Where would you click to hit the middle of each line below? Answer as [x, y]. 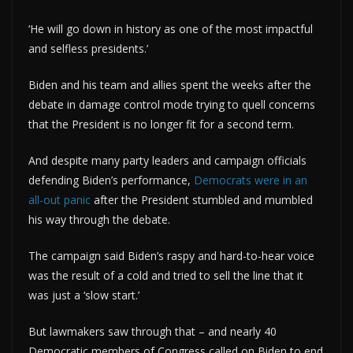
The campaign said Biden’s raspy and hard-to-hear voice [171, 255]
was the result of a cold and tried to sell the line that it [166, 275]
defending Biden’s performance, [110, 180]
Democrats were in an [249, 180]
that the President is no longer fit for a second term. [161, 124]
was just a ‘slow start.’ [84, 295]
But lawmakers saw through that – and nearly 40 [152, 331]
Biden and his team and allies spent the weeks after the [170, 84]
